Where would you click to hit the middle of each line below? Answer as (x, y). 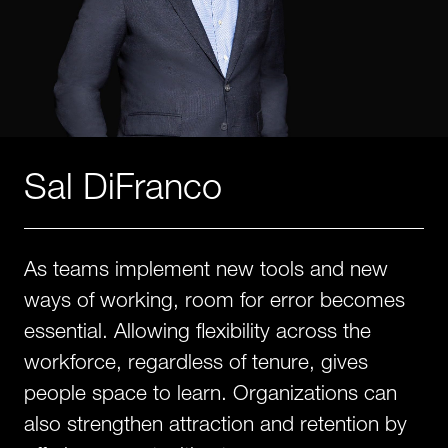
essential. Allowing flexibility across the (197, 330)
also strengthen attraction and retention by (215, 423)
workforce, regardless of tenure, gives (196, 361)
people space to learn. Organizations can (210, 392)
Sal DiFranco (123, 185)
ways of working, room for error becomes (214, 299)
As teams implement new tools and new (206, 268)
